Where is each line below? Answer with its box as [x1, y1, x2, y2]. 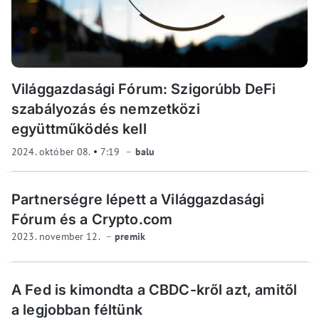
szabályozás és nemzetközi [11, 100, 200, 117]
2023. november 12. [11, 229, 103, 243]
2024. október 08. [11, 145, 93, 158]
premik [115, 229, 146, 243]
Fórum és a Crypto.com [11, 210, 173, 228]
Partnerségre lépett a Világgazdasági [11, 190, 265, 208]
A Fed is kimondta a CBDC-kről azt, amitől [11, 281, 298, 298]
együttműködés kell [11, 120, 147, 137]
